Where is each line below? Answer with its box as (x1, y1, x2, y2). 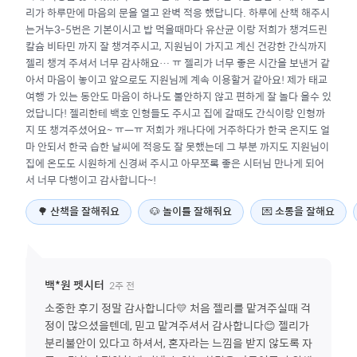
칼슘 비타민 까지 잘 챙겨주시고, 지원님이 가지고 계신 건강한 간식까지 (25, 37, 327, 54)
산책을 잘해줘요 (50, 206, 120, 218)
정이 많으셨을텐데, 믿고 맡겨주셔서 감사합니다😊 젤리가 (45, 316, 309, 334)
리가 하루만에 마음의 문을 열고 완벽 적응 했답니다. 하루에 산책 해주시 (25, 4, 330, 21)
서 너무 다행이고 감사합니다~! (25, 171, 156, 188)
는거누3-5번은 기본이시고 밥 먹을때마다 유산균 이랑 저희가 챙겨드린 (25, 21, 328, 37)
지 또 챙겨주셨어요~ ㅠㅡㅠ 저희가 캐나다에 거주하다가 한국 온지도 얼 (25, 121, 330, 138)
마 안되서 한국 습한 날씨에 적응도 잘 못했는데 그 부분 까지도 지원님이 (25, 138, 329, 155)
